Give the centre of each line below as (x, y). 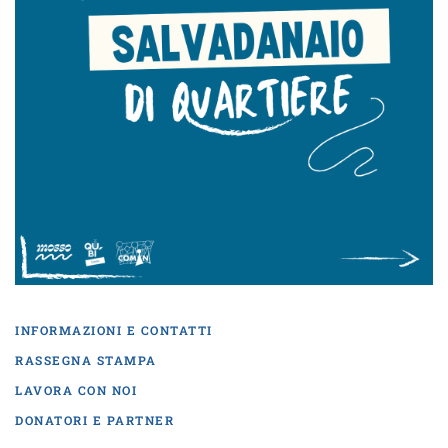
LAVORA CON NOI (76, 390)
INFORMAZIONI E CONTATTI (114, 330)
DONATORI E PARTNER (94, 420)
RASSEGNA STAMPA (86, 360)
